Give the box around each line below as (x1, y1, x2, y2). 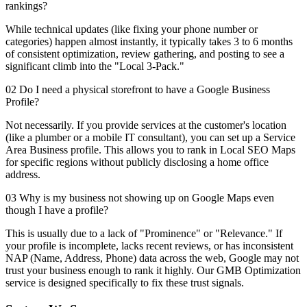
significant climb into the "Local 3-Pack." (5, 60, 184, 73)
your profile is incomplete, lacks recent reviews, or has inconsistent (5, 240, 293, 252)
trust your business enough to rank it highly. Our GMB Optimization (5, 265, 301, 277)
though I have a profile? (5, 204, 108, 217)
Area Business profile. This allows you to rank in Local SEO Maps (5, 144, 295, 156)
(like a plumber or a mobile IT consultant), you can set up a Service (5, 132, 295, 144)
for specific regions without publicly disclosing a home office (5, 156, 269, 169)
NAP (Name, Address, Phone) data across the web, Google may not (5, 252, 299, 265)
